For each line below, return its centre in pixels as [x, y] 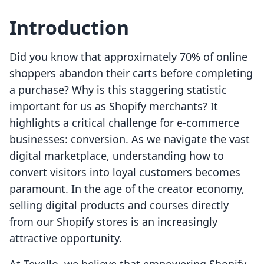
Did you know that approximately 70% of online [128, 57]
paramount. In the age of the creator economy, [127, 189]
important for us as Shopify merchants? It [114, 106]
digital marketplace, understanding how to [117, 156]
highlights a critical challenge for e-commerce [124, 123]
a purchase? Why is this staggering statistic [118, 90]
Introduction [69, 28]
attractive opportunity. [66, 238]
